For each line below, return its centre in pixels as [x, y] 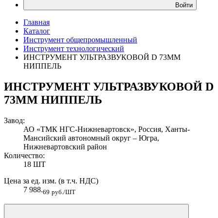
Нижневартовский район [65, 146]
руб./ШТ [64, 192]
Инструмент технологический [74, 48]
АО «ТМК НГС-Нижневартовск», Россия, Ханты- [107, 129]
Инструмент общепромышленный [80, 40]
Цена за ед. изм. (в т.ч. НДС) [51, 181]
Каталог [37, 31]
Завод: [14, 120]
